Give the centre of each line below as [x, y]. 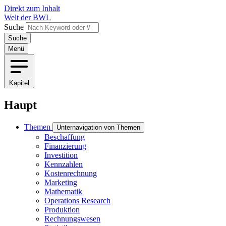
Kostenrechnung [71, 173]
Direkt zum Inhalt [32, 8]
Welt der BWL [27, 17]
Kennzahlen [64, 164]
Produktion [62, 209]
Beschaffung [65, 137]
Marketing [61, 182]
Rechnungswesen [72, 218]
